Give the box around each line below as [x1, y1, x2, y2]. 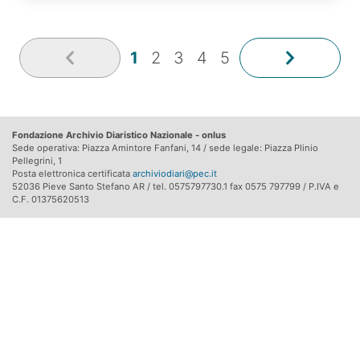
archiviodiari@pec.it [133, 168, 217, 180]
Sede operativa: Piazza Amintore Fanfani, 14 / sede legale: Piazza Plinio [12, 142, 318, 154]
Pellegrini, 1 [12, 155, 62, 167]
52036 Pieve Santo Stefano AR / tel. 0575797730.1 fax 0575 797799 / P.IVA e [12, 181, 339, 193]
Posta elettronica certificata [12, 168, 133, 180]
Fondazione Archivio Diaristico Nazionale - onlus [12, 129, 226, 141]
